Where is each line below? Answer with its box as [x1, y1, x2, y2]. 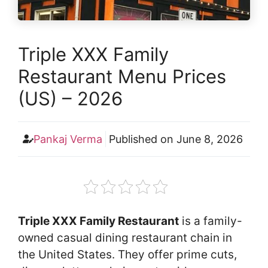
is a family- [179, 214, 242, 228]
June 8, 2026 [176, 132, 243, 145]
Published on [108, 132, 176, 145]
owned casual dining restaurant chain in [18, 230, 232, 245]
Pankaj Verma [33, 132, 102, 145]
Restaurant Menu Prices [18, 65, 226, 87]
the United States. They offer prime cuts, [18, 247, 237, 261]
